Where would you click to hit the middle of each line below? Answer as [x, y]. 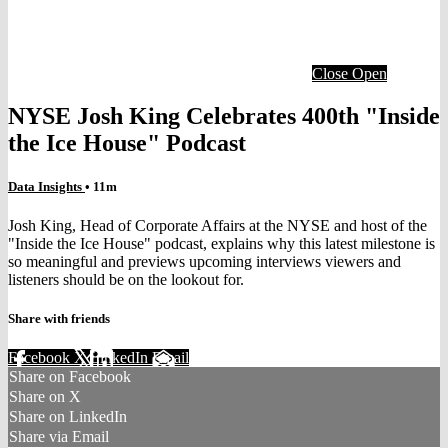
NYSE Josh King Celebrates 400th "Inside [224, 115]
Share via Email [59, 437]
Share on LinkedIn [68, 417]
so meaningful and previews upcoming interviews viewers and [204, 262]
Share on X [45, 397]
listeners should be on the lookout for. [126, 280]
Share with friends [59, 319]
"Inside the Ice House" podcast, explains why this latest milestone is [221, 244]
